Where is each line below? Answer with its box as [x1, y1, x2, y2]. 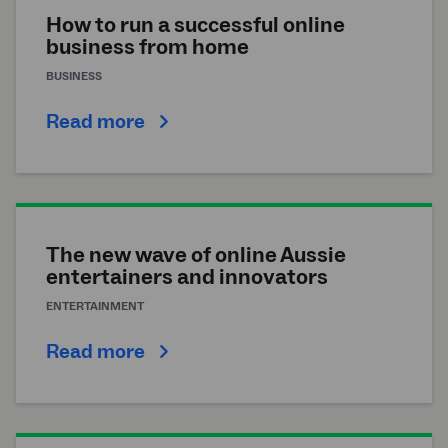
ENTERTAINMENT [46, 299, 144, 315]
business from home [46, 33, 249, 62]
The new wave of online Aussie [46, 241, 346, 270]
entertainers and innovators [46, 263, 328, 292]
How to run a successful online [46, 11, 345, 40]
